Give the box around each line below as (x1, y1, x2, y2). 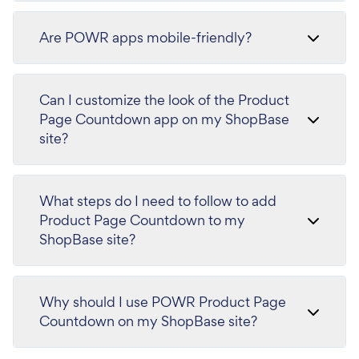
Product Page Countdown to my (39, 211, 245, 230)
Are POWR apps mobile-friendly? (39, 28, 252, 47)
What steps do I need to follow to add (39, 192, 276, 211)
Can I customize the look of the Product (39, 91, 289, 110)
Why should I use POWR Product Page (39, 292, 286, 312)
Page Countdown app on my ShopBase (39, 110, 289, 129)
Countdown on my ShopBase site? (39, 312, 257, 331)
